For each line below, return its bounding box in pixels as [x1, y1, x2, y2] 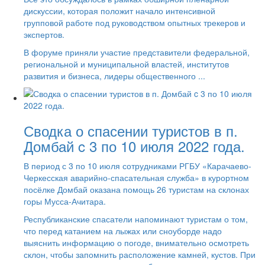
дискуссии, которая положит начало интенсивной [24, 4, 215, 17]
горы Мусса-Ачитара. [24, 195, 106, 207]
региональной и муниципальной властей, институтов [24, 57, 229, 70]
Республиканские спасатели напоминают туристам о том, [24, 212, 248, 225]
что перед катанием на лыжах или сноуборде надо [24, 224, 222, 237]
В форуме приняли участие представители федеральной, [24, 46, 250, 58]
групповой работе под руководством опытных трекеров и [24, 16, 245, 28]
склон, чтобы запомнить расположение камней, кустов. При [24, 248, 256, 260]
